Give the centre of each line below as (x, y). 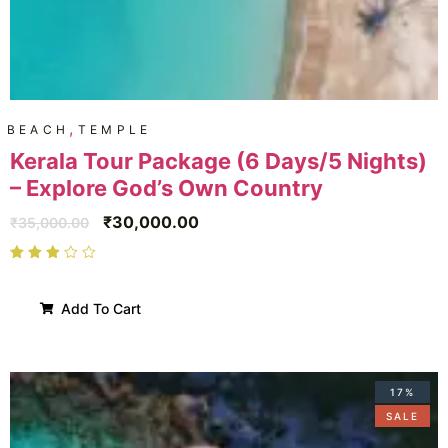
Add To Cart (99, 309)
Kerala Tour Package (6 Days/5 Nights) (218, 160)
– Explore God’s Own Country (166, 187)
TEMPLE (115, 129)
